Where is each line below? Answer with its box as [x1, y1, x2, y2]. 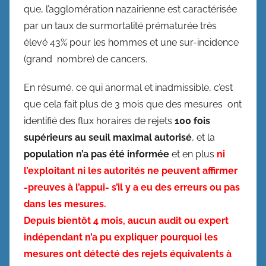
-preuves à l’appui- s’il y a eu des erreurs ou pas [24, 181, 240, 193]
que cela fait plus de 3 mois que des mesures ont [24, 98, 242, 110]
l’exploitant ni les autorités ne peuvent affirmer [24, 164, 237, 176]
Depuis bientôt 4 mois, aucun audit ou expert [24, 214, 229, 226]
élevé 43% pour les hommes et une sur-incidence [24, 36, 239, 48]
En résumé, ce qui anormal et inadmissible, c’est [24, 81, 233, 93]
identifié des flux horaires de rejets [24, 115, 175, 126]
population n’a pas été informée [24, 148, 169, 160]
